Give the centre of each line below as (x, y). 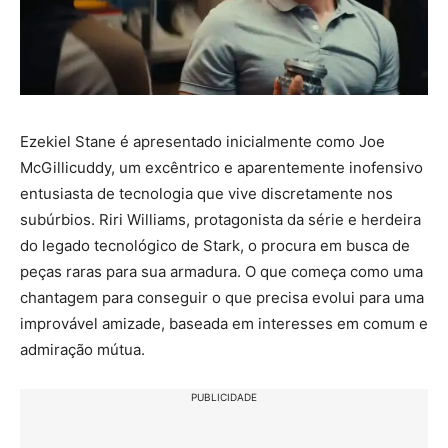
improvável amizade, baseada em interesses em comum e (224, 324)
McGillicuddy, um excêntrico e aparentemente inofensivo (221, 168)
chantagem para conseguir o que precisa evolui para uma (222, 298)
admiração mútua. (82, 350)
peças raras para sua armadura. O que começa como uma (221, 272)
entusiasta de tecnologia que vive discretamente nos (206, 194)
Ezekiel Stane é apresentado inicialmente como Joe (202, 142)
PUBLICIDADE (224, 397)
